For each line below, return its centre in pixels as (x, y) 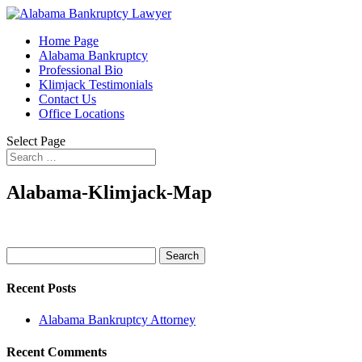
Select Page (36, 141)
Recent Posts (41, 288)
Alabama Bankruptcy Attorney (117, 320)
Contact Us (67, 99)
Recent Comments (57, 351)
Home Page (69, 41)
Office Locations (82, 114)
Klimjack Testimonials (96, 84)
